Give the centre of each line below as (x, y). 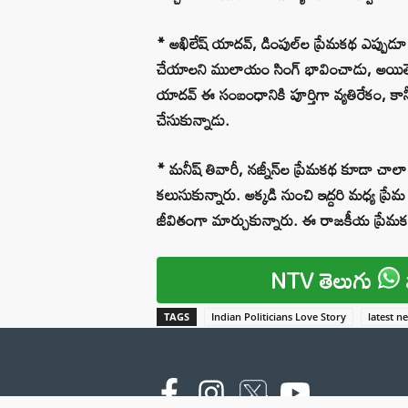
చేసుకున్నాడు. (193, 119)
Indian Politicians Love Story (279, 316)
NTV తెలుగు (325, 280)
